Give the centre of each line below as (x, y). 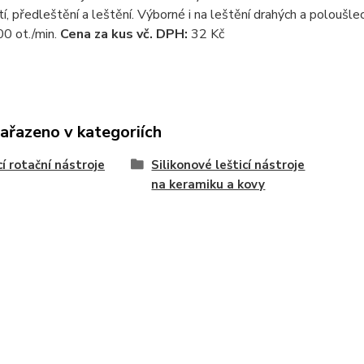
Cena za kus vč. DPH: (122, 34)
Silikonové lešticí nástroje (228, 165)
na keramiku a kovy (208, 184)
